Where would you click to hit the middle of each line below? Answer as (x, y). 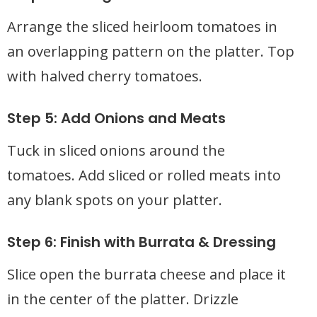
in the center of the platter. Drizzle (123, 299)
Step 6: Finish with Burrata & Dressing (142, 242)
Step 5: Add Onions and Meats (116, 118)
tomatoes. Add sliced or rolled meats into (144, 175)
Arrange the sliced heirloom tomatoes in (142, 27)
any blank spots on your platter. (115, 200)
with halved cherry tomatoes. (105, 76)
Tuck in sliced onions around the (116, 150)
